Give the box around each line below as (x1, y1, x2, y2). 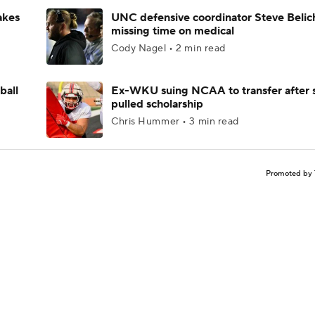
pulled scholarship (111, 97, 203, 111)
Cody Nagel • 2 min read (111, 42, 226, 55)
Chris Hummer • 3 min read (111, 115, 239, 128)
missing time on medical (111, 24, 234, 38)
